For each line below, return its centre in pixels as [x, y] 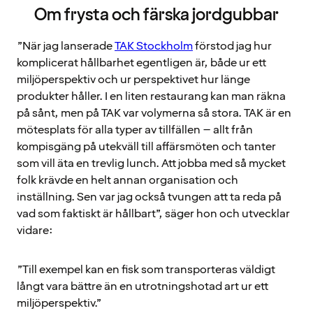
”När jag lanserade [66, 46]
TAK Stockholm [154, 46]
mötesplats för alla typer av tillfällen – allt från [135, 130]
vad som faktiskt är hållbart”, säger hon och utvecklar [153, 213]
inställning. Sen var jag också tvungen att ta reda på [149, 197]
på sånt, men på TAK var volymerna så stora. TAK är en [154, 113]
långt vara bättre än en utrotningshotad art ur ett [143, 286]
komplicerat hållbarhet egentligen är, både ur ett [141, 63]
